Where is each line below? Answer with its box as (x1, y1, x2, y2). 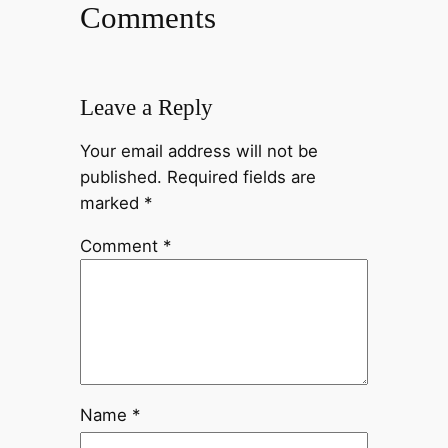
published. (79, 167, 162, 188)
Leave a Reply (79, 94, 213, 121)
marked (79, 193, 144, 214)
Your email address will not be (79, 141, 318, 162)
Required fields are (166, 167, 316, 188)
